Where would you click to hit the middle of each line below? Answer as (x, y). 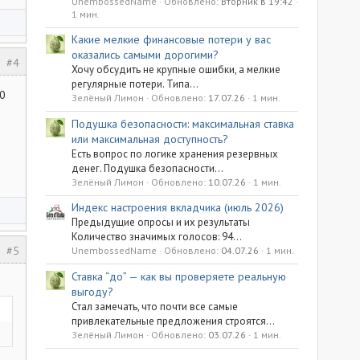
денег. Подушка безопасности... (147, 168)
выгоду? (92, 291)
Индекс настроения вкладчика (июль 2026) (178, 208)
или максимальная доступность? (150, 139)
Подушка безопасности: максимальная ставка (183, 123)
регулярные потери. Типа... (135, 84)
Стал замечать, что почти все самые (155, 306)
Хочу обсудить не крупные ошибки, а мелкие (176, 70)
